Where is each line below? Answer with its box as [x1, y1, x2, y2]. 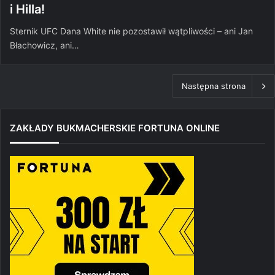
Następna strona [182, 81, 246, 91]
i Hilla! [10, 2, 45, 17]
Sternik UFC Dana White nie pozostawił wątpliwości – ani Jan [10, 26, 253, 37]
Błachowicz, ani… [10, 40, 79, 51]
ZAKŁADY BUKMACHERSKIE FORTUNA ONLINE [10, 122, 220, 134]
